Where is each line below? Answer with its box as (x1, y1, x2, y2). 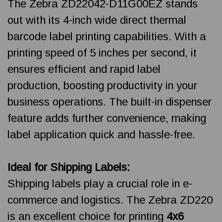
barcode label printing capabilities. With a (7, 30, 206, 43)
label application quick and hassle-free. (7, 128, 195, 141)
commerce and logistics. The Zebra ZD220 (7, 193, 213, 206)
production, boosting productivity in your (7, 79, 197, 92)
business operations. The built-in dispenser (7, 95, 212, 108)
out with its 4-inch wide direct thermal (7, 13, 186, 26)
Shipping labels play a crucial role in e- (7, 177, 192, 190)
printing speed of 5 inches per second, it (7, 46, 197, 59)
